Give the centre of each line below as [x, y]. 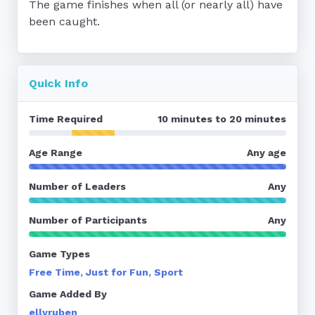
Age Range [56, 153]
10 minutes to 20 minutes [222, 119]
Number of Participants [88, 220]
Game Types [59, 254]
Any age [266, 153]
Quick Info [58, 83]
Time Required [66, 119]
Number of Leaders [77, 186]
